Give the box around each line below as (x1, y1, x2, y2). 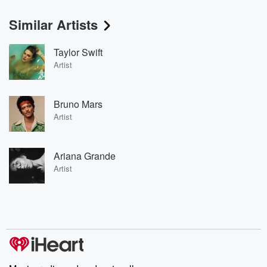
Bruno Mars (54, 97, 103, 111)
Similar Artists (9, 15, 98, 34)
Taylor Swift (54, 45, 103, 59)
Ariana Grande (54, 148, 116, 163)
